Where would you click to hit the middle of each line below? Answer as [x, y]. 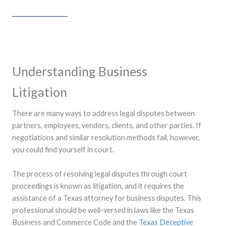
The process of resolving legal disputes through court [100, 174]
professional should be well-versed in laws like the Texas [103, 210]
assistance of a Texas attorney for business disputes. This [107, 198]
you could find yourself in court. [63, 150]
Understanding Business [80, 71]
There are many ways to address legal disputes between [103, 114]
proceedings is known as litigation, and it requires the [98, 186]
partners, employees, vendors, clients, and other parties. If [107, 126]
